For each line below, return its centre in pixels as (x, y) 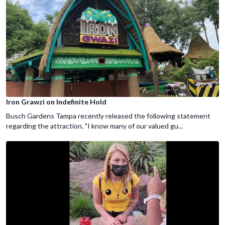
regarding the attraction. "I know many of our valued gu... (94, 126)
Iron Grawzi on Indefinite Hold (56, 102)
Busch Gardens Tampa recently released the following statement (108, 116)
